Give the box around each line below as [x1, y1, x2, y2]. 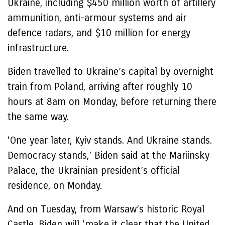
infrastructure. [8, 42, 72, 54]
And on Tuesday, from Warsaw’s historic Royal [8, 203, 204, 215]
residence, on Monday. [8, 180, 102, 191]
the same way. [8, 111, 69, 123]
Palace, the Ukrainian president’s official [8, 165, 180, 176]
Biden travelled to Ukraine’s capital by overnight [8, 66, 213, 77]
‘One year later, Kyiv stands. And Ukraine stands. [8, 135, 212, 146]
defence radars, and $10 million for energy [8, 27, 190, 39]
